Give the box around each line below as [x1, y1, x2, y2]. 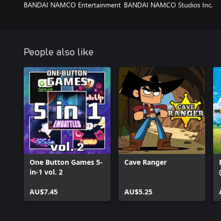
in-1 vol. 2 [30, 167, 63, 177]
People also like [24, 47, 94, 57]
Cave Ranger [124, 157, 167, 167]
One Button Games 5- [30, 157, 103, 167]
